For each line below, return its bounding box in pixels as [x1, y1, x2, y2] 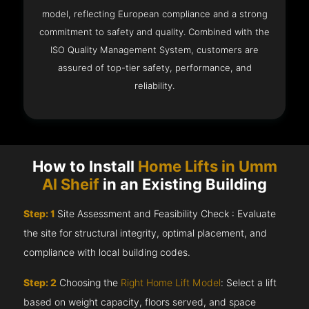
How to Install [32, 157, 138, 176]
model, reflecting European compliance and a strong [41, 8, 268, 19]
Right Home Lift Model [121, 277, 221, 289]
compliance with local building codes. [23, 247, 191, 259]
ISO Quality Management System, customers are [50, 43, 259, 55]
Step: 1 [23, 208, 58, 220]
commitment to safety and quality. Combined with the [39, 26, 270, 37]
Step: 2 [23, 277, 57, 289]
